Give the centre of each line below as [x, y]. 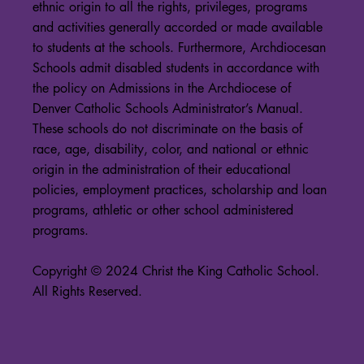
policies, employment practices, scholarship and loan [180, 190]
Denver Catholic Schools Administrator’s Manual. [168, 109]
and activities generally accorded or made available [178, 28]
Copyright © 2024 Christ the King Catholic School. [176, 271]
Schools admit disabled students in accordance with [176, 68]
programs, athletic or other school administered [163, 210]
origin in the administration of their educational [162, 170]
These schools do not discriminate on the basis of [168, 129]
